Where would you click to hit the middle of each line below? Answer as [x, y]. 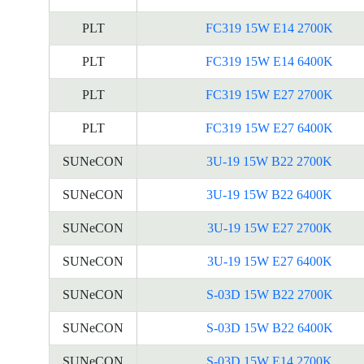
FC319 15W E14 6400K [269, 61]
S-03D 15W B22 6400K [269, 328]
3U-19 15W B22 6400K [269, 195]
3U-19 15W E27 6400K [269, 261]
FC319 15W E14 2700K [269, 28]
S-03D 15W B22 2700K [269, 295]
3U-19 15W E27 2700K [269, 228]
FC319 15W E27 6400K [269, 128]
